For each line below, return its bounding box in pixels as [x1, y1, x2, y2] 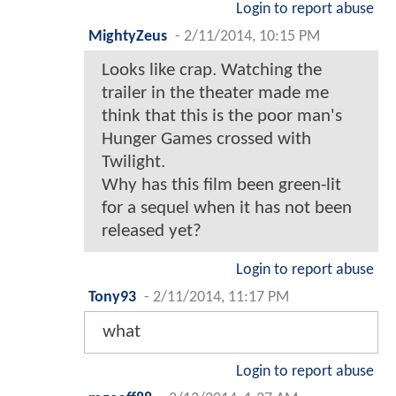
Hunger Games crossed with [102, 130, 311, 149]
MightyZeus [88, 29, 167, 45]
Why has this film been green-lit [102, 176, 341, 195]
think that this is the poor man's [102, 107, 342, 126]
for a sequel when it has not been [102, 199, 352, 218]
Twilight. [102, 153, 165, 172]
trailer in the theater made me [102, 84, 329, 103]
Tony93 [88, 290, 136, 306]
